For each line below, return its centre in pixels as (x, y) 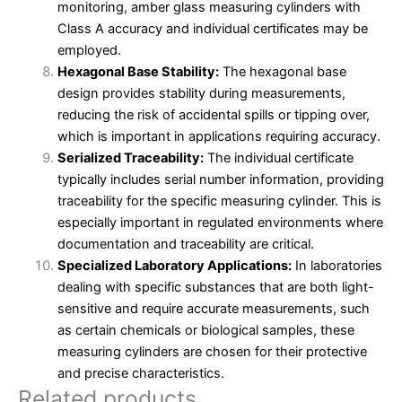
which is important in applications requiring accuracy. (218, 137)
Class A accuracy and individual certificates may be (212, 29)
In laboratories (336, 266)
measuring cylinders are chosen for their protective (212, 352)
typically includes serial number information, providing (220, 180)
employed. (89, 51)
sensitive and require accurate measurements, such (213, 309)
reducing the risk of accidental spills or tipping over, (213, 115)
